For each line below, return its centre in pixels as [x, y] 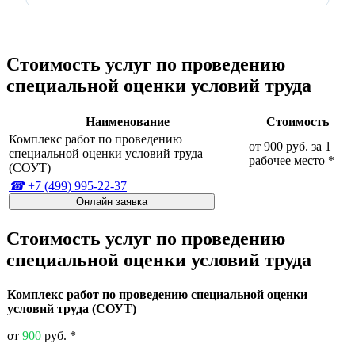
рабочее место [288, 160]
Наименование [127, 121]
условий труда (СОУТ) [72, 308]
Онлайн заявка [112, 201]
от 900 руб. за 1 [290, 146]
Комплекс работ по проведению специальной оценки [157, 294]
